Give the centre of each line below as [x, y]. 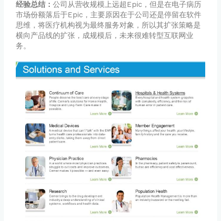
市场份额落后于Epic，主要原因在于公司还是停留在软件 [109, 15]
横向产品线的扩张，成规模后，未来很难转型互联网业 [105, 36]
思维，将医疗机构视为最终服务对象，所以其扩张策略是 [109, 25]
